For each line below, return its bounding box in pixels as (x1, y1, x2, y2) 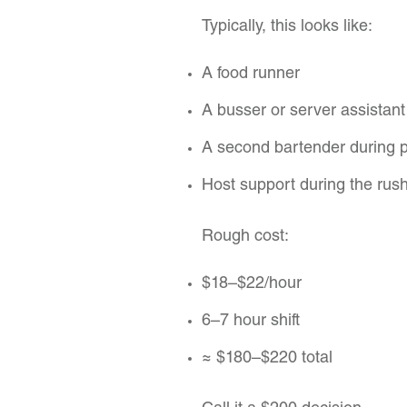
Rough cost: (202, 229, 289, 245)
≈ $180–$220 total (202, 351, 333, 367)
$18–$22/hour (202, 276, 302, 293)
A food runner (202, 66, 300, 83)
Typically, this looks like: (202, 19, 372, 35)
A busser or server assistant (202, 104, 405, 120)
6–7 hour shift (202, 313, 300, 330)
